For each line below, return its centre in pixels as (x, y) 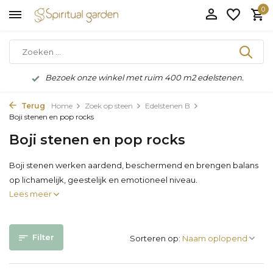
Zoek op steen (109, 106)
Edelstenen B (168, 106)
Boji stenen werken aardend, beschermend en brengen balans (134, 165)
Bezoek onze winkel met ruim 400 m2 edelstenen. (144, 77)
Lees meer (31, 194)
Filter (43, 237)
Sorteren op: (155, 238)
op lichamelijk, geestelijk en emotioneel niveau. (103, 180)
